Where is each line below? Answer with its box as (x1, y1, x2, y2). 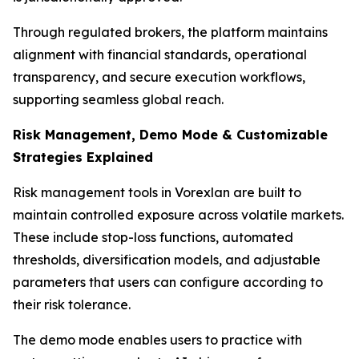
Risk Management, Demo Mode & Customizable (13, 127, 328, 143)
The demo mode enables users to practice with (13, 332, 302, 349)
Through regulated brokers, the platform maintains (13, 24, 328, 41)
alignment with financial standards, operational (13, 46, 307, 63)
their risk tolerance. (13, 296, 131, 313)
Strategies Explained (13, 149, 153, 166)
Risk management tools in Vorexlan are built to (13, 184, 301, 201)
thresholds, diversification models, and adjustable (13, 252, 321, 268)
